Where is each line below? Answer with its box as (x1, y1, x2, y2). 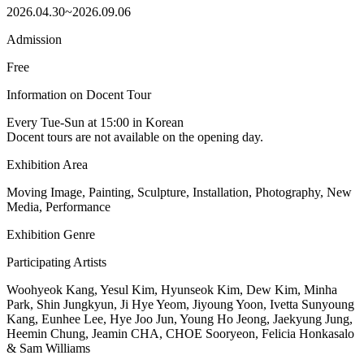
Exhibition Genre (6, 227, 95, 241)
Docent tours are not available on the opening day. (6, 129, 263, 144)
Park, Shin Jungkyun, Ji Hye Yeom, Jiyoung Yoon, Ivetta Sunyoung (6, 297, 354, 311)
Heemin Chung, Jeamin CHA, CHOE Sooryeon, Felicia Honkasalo (6, 326, 354, 340)
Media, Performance (6, 199, 110, 214)
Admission (6, 32, 62, 46)
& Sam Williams (6, 340, 90, 355)
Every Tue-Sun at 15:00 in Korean (6, 115, 184, 129)
